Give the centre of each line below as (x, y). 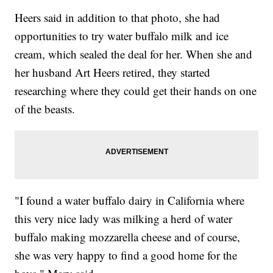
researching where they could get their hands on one (136, 90)
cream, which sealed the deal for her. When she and (134, 54)
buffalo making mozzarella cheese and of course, (128, 236)
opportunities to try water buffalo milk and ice (122, 35)
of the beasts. (45, 108)
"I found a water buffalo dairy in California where (130, 200)
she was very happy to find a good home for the (126, 255)
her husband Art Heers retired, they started (113, 72)
